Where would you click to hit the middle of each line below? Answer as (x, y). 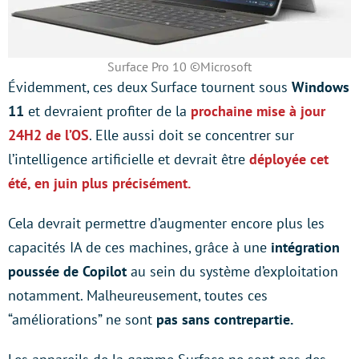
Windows (321, 87)
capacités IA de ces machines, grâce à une (137, 247)
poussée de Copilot (69, 271)
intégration (303, 247)
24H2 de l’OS (48, 135)
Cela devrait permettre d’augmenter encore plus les (166, 223)
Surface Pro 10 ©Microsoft (179, 67)
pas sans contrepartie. (225, 319)
